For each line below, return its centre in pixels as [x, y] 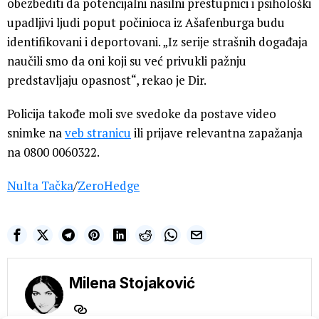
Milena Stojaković [132, 283]
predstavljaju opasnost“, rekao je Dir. [107, 80]
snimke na [36, 133]
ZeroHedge [109, 186]
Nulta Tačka [40, 186]
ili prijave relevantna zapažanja [217, 133]
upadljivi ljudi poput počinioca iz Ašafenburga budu [146, 23]
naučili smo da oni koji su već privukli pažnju [127, 61]
